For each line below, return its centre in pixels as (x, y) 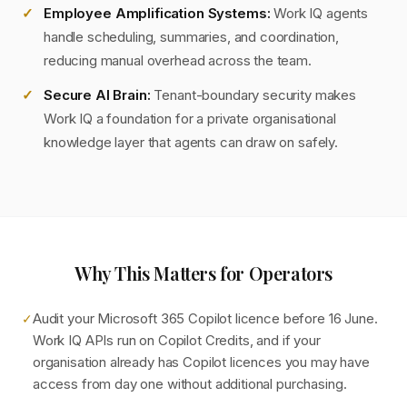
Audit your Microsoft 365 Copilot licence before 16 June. (205, 318)
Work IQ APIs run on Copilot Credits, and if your (176, 340)
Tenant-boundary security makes (253, 95)
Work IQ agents (319, 13)
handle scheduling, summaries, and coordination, (191, 37)
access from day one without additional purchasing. (189, 384)
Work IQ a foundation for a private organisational (190, 119)
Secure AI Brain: (97, 95)
